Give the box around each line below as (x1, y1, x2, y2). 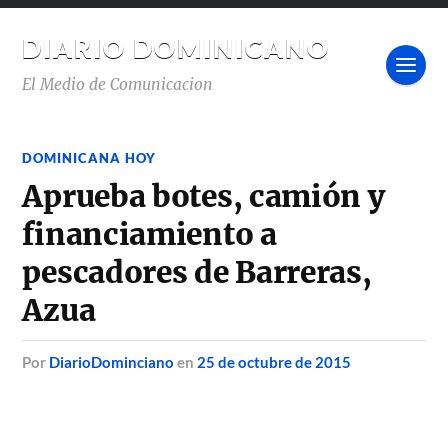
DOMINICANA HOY (22, 150, 157, 166)
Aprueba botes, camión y (22, 178, 385, 215)
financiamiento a (22, 216, 277, 253)
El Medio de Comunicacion (22, 75, 214, 94)
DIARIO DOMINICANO (22, 33, 331, 63)
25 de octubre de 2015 (197, 353, 352, 371)
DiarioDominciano (49, 353, 175, 371)
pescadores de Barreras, (22, 254, 372, 291)
